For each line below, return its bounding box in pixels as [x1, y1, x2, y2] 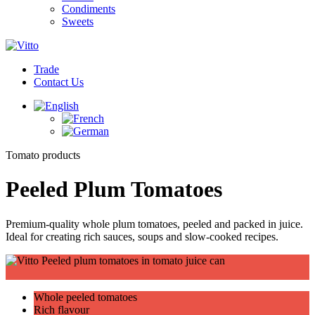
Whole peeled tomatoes [34, 290, 137, 303]
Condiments [62, 3, 115, 15]
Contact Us [34, 76, 84, 88]
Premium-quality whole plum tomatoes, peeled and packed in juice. [6, 217, 303, 230]
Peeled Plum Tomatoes [6, 176, 222, 202]
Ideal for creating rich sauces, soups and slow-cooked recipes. [6, 230, 278, 243]
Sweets [62, 15, 94, 27]
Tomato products [6, 149, 80, 161]
